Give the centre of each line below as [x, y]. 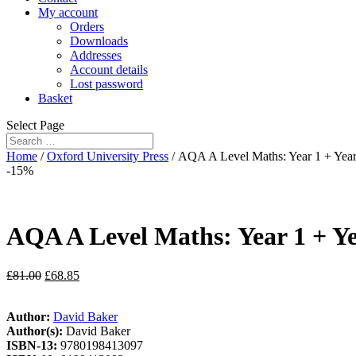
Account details [109, 70]
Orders [87, 27]
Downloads [99, 41]
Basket [55, 98]
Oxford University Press [108, 156]
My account [68, 12]
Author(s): [36, 331]
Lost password [106, 84]
